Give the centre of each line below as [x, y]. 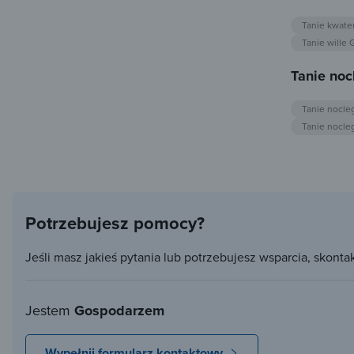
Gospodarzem [119, 311]
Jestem [50, 311]
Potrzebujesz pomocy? [115, 223]
